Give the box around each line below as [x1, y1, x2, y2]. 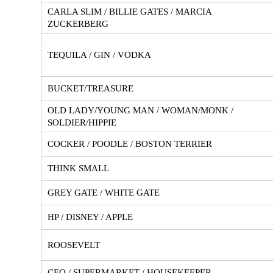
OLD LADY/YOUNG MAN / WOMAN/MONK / [48, 105, 233, 115]
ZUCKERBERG [48, 18, 108, 29]
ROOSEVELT [48, 239, 100, 250]
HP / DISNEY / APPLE [48, 211, 133, 222]
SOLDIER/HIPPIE [48, 117, 116, 127]
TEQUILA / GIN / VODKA [48, 49, 151, 60]
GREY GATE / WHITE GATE [48, 187, 160, 197]
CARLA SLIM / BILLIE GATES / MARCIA [48, 6, 212, 16]
